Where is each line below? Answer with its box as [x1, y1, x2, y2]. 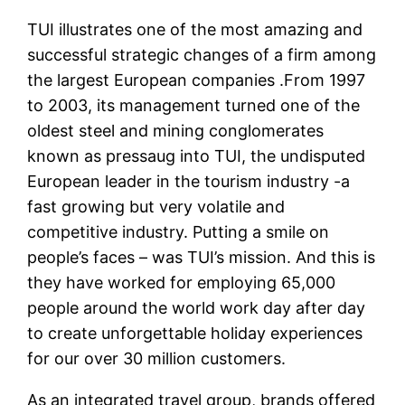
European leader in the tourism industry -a [27, 172, 351, 192]
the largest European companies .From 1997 [27, 71, 366, 90]
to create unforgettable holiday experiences [27, 324, 363, 344]
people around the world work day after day [27, 298, 366, 318]
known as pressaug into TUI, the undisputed [27, 146, 366, 166]
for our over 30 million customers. [27, 349, 287, 369]
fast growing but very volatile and [27, 197, 286, 217]
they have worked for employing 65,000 [27, 273, 336, 293]
